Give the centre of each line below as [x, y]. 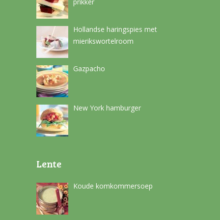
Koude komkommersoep [113, 186]
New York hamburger [107, 108]
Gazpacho [89, 69]
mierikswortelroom [103, 41]
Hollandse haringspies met [115, 29]
